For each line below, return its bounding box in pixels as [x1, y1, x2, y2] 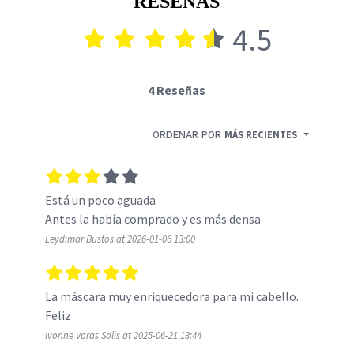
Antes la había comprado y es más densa [44, 211, 261, 228]
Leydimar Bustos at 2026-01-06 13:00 [44, 232, 195, 246]
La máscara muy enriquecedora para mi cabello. [44, 288, 299, 305]
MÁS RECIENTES [224, 129, 298, 141]
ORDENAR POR [153, 129, 225, 141]
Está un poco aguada [44, 192, 156, 209]
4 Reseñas [148, 82, 206, 99]
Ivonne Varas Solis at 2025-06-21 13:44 [44, 329, 201, 342]
